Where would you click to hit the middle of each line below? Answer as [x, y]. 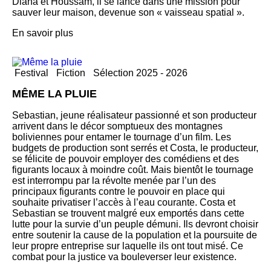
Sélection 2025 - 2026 [140, 73]
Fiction [71, 73]
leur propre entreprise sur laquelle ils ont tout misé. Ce [128, 246]
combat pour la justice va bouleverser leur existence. [124, 256]
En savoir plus [43, 33]
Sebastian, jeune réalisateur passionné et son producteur [134, 115]
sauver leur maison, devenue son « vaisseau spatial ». [128, 12]
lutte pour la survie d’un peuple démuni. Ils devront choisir [135, 224]
